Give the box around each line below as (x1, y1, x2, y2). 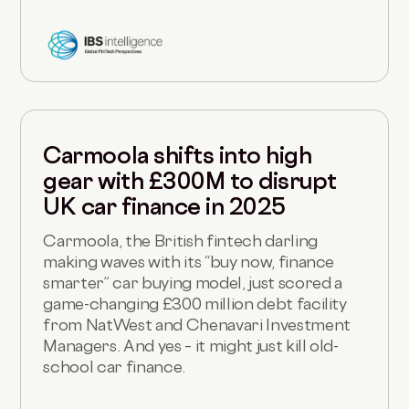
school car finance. (43, 357, 185, 377)
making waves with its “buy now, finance (43, 252, 335, 272)
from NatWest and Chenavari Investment (43, 315, 351, 335)
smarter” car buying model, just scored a (43, 273, 342, 293)
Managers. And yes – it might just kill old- (43, 336, 339, 356)
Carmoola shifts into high (43, 142, 312, 170)
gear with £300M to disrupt (43, 167, 337, 195)
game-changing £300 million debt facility (43, 294, 347, 314)
